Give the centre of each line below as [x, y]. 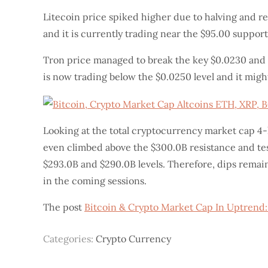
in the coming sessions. [95, 181]
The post [64, 207]
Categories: [69, 239]
